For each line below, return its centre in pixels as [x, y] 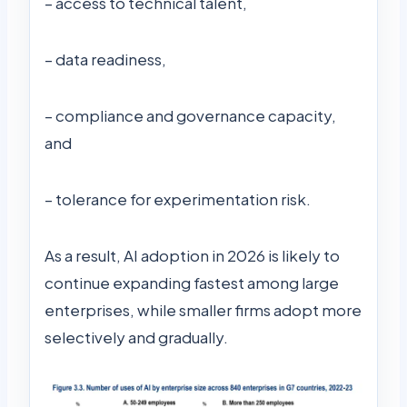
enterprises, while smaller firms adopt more [203, 309]
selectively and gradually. [136, 337]
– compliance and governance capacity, [190, 115]
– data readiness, [105, 59]
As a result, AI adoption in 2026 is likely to [192, 255]
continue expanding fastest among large [192, 282]
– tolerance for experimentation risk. [178, 199]
